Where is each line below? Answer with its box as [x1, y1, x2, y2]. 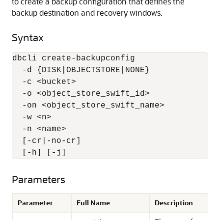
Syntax [12, 30, 44, 44]
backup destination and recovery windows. [12, 7, 163, 18]
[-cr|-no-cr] [12, 137, 86, 145]
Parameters [12, 172, 65, 186]
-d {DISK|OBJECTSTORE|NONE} [12, 66, 155, 75]
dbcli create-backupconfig [12, 54, 140, 63]
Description [155, 198, 193, 207]
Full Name [77, 198, 110, 207]
